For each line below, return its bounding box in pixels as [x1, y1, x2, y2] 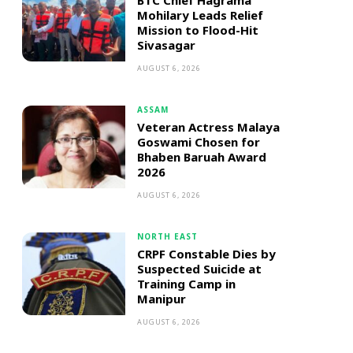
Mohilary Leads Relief [136, 7, 263, 23]
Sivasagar [136, 37, 195, 53]
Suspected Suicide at [136, 261, 262, 277]
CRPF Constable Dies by [136, 246, 276, 262]
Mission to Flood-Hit [136, 22, 258, 38]
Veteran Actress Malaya [136, 119, 280, 135]
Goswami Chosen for [136, 134, 260, 150]
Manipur [136, 291, 186, 307]
